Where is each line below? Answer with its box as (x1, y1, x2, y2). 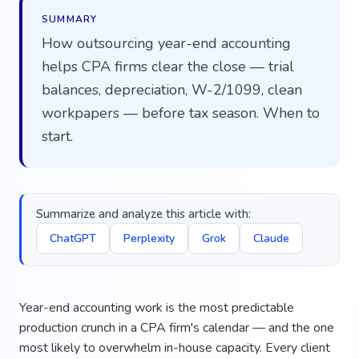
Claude (253, 230, 289, 246)
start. (42, 126, 73, 146)
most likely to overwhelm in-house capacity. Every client (19, 338, 330, 357)
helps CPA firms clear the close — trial (42, 56, 294, 76)
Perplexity (123, 230, 175, 246)
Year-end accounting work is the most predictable (19, 298, 294, 317)
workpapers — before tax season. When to (42, 103, 320, 123)
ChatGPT (50, 230, 96, 246)
